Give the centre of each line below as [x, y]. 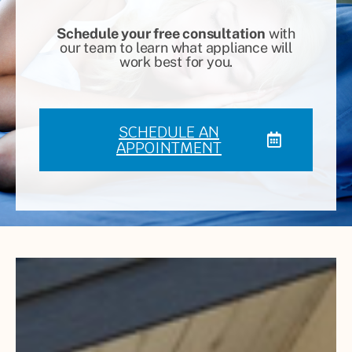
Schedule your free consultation [161, 34]
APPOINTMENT [169, 147]
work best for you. [176, 62]
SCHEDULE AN [169, 132]
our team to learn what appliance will [176, 48]
